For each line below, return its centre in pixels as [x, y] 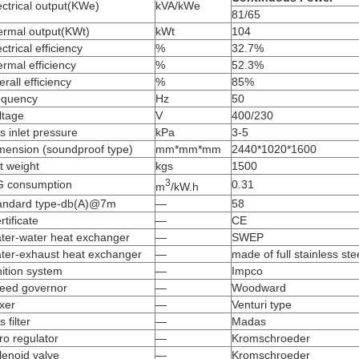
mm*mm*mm [188, 149]
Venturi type [262, 305]
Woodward [259, 288]
